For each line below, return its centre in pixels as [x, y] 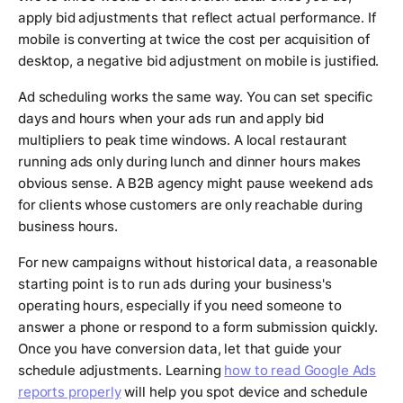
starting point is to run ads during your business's [175, 284]
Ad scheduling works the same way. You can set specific [195, 97]
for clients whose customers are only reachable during [191, 205]
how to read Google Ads [300, 371]
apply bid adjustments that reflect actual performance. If [197, 18]
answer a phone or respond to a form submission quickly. [198, 327]
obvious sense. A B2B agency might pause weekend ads [196, 184]
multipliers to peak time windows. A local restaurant [183, 140]
